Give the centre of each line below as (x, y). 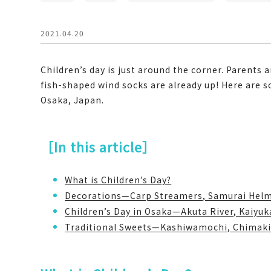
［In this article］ (98, 147)
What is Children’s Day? (118, 179)
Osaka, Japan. (73, 100)
